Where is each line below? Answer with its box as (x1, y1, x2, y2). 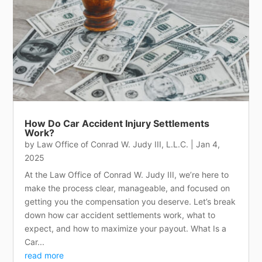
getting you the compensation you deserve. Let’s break (25, 196, 236, 206)
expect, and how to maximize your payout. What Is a (25, 223, 227, 233)
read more (25, 250, 64, 260)
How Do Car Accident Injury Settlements (25, 117, 210, 129)
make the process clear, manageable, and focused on (25, 182, 230, 193)
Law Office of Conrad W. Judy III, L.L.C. (37, 139, 189, 149)
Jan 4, (196, 139, 220, 149)
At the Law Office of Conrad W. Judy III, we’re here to (25, 169, 229, 180)
